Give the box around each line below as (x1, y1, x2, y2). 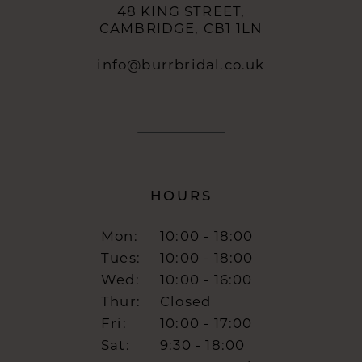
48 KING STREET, (116, 3, 246, 20)
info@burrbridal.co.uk (97, 57, 265, 74)
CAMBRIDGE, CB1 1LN (99, 20, 263, 37)
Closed (160, 293, 212, 310)
